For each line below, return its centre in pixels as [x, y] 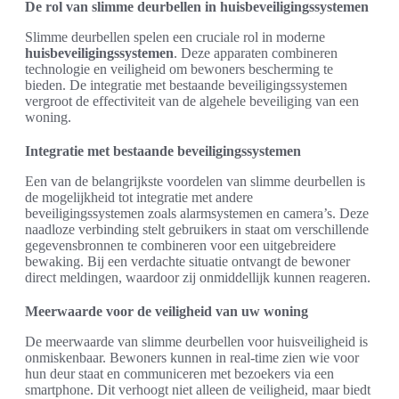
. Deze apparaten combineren [256, 53]
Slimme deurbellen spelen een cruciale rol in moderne [175, 37]
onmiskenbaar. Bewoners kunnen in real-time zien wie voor [192, 358]
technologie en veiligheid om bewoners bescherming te [179, 69]
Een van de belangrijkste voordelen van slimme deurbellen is [195, 181]
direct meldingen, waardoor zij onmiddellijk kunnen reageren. [198, 277]
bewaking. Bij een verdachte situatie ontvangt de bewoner [187, 261]
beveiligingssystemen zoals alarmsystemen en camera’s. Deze [197, 213]
